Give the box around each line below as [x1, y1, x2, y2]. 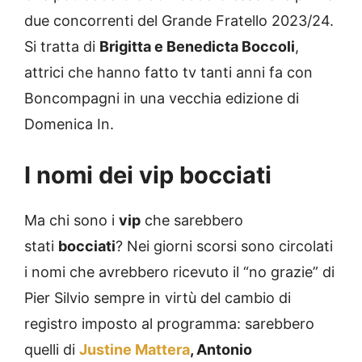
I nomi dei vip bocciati [24, 161, 271, 190]
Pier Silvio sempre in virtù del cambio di [24, 289, 291, 307]
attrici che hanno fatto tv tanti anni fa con [24, 64, 313, 82]
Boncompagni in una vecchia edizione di [24, 90, 299, 107]
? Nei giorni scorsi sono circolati [116, 238, 333, 255]
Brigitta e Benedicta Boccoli [99, 38, 295, 56]
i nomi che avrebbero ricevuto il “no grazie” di [24, 263, 335, 281]
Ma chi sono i [24, 212, 119, 229]
